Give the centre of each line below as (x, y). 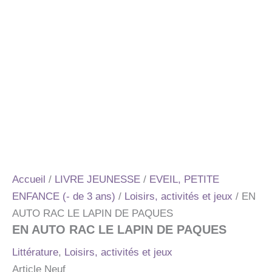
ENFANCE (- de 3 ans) (64, 197)
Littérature (35, 253)
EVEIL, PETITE (184, 180)
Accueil (29, 180)
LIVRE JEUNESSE (97, 180)
